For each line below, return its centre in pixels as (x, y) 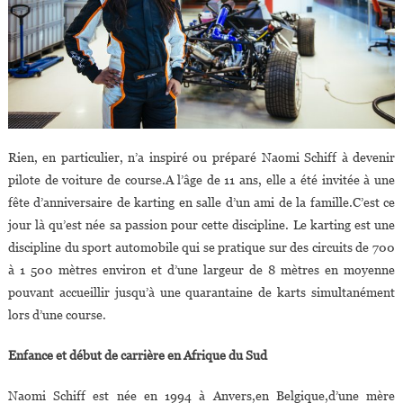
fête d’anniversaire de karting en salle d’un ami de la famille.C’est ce (201, 202)
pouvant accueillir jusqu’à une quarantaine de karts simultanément (201, 292)
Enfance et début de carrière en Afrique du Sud (137, 355)
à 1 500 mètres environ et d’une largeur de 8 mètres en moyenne (201, 270)
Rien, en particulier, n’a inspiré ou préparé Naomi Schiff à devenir (201, 157)
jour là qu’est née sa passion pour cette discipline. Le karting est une (201, 225)
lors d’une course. (57, 315)
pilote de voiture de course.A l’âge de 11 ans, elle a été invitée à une (201, 180)
